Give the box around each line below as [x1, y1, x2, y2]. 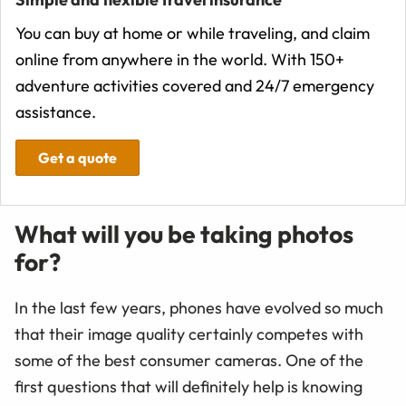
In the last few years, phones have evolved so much [14, 296, 383, 318]
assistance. [15, 101, 96, 123]
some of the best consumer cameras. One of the [14, 349, 363, 371]
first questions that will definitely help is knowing [14, 375, 362, 397]
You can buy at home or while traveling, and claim [15, 23, 370, 44]
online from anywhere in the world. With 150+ [15, 49, 344, 71]
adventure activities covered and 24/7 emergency [15, 75, 374, 97]
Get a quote [38, 149, 117, 168]
